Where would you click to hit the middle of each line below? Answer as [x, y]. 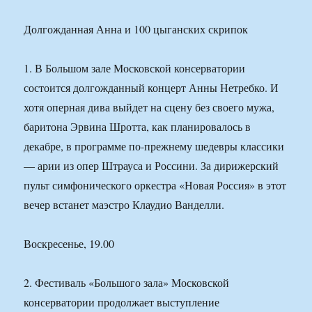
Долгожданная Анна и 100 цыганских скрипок [136, 29]
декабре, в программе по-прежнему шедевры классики [154, 146]
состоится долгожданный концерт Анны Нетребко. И [151, 88]
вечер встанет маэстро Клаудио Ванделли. [124, 205]
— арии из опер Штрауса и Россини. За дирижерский [151, 166]
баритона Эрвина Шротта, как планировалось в [138, 127]
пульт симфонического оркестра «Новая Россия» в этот [155, 185]
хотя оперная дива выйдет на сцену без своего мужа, [149, 107]
